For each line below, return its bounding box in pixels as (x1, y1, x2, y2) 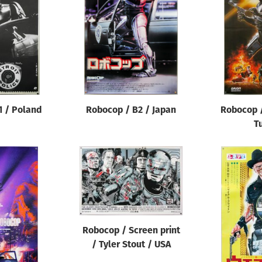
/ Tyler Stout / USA (91, 240, 171, 250)
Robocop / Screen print (82, 226, 180, 236)
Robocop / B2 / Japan (86, 106, 176, 115)
